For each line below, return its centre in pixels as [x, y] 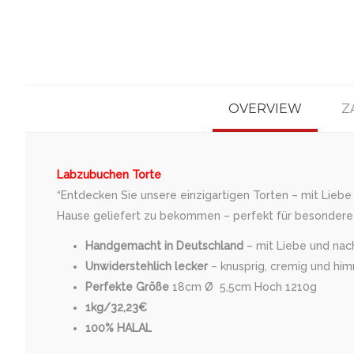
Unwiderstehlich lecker [147, 266]
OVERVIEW [265, 108]
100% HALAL [120, 328]
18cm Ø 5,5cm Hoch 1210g [245, 286]
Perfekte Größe [129, 286]
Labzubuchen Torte [109, 174]
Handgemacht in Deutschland [164, 245]
